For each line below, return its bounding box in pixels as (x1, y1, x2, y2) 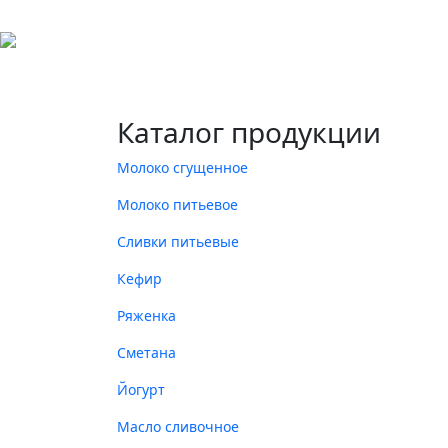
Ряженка (117, 306, 176, 325)
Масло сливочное (117, 417, 239, 436)
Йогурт (117, 380, 165, 399)
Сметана (117, 343, 176, 362)
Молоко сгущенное (117, 158, 248, 177)
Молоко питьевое (117, 195, 238, 214)
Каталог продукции (117, 113, 381, 151)
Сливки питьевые (117, 232, 239, 251)
